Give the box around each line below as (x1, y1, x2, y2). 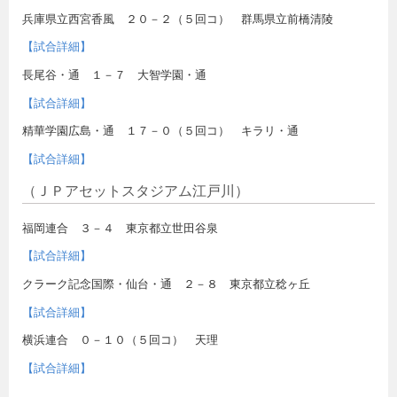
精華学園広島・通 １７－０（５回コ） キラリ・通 (22, 124, 299, 138)
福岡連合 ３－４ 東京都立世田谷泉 (22, 221, 218, 235)
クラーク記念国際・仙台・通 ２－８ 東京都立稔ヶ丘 (22, 277, 310, 292)
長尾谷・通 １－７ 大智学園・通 (22, 68, 206, 82)
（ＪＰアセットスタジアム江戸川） (22, 183, 249, 198)
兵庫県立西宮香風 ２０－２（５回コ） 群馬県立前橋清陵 (22, 12, 333, 26)
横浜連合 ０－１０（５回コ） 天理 (22, 333, 218, 347)
